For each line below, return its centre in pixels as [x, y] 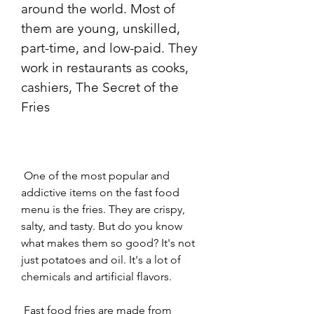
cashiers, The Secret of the [100, 87]
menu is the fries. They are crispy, [103, 209]
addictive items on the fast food [100, 192]
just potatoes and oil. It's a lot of [101, 259]
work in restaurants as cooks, [105, 67]
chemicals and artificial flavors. [96, 276]
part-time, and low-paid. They [109, 48]
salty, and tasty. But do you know [102, 226]
